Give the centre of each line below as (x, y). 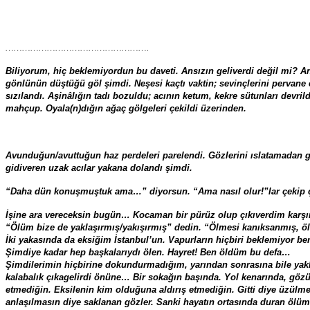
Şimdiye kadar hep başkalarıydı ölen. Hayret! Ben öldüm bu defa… (148, 252)
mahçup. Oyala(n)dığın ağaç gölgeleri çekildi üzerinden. (126, 108)
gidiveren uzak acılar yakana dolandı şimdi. (99, 167)
